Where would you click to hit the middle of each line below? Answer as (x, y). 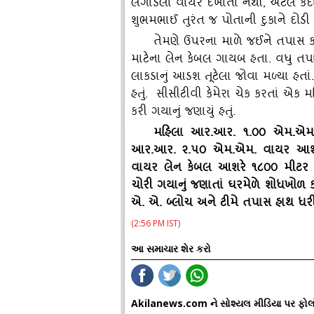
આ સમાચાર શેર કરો (171, 248)
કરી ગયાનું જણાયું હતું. (183, 113)
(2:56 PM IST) (156, 223)
